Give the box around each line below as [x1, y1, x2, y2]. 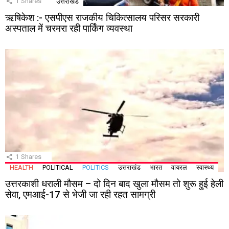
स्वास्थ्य [196, 164, 214, 172]
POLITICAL [42, 164, 73, 172]
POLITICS [82, 164, 109, 172]
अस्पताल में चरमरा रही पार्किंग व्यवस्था [5, 22, 132, 35]
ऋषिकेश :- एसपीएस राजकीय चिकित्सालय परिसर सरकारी [5, 12, 199, 24]
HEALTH [10, 164, 33, 172]
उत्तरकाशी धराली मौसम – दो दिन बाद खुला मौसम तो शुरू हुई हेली [5, 178, 223, 190]
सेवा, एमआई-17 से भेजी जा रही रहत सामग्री [5, 189, 155, 201]
